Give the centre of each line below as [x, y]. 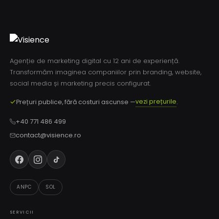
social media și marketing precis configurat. [80, 83]
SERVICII [22, 212]
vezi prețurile [156, 101]
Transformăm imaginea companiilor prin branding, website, [106, 72]
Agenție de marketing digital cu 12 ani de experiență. [95, 61]
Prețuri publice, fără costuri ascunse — [76, 102]
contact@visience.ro [48, 135]
